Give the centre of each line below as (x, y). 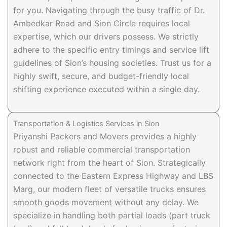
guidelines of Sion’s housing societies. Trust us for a (112, 63)
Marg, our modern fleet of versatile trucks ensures (109, 189)
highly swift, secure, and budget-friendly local (101, 76)
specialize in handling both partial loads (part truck (112, 215)
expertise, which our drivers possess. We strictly (106, 36)
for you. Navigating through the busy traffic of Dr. (109, 10)
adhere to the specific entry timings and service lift (111, 49)
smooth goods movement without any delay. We (106, 202)
